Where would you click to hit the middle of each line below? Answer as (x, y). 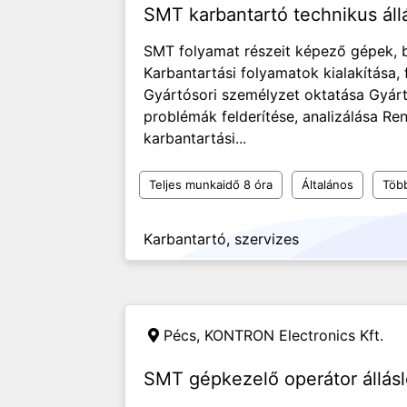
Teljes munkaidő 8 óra (211, 184)
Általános (328, 184)
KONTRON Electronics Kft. (294, 335)
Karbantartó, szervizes (221, 239)
